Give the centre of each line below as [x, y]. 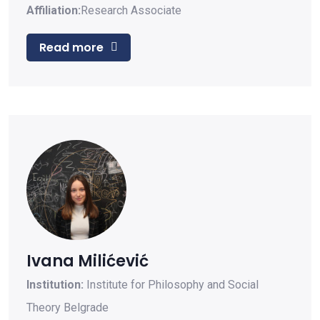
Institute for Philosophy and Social [172, 285]
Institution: [56, 285]
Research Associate [131, 10]
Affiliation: [54, 10]
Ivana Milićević [87, 261]
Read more [71, 47]
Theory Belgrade [67, 308]
